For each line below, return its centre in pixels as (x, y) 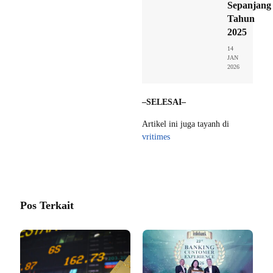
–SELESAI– (164, 102)
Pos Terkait (47, 205)
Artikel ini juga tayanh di (186, 124)
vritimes (156, 136)
